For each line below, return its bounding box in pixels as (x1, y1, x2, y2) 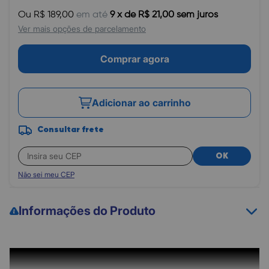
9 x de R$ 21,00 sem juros (110, 10, 218, 20)
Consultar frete (37, 125, 104, 134)
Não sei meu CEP (18, 170, 74, 179)
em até (74, 10, 110, 20)
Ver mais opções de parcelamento (18, 23, 146, 34)
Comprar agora (100, 53, 169, 65)
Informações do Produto (19, 204, 156, 218)
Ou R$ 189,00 (18, 10, 74, 20)
